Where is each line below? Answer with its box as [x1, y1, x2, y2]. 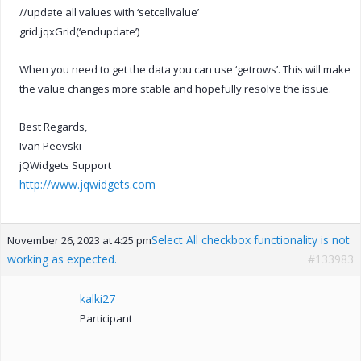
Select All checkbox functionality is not [151, 231, 350, 247]
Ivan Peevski [19, 138, 81, 153]
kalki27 [80, 290, 115, 306]
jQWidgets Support [19, 157, 111, 172]
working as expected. [7, 251, 117, 267]
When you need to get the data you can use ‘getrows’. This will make [19, 61, 351, 77]
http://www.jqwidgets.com [19, 176, 156, 192]
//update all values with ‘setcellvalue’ [19, 4, 199, 19]
